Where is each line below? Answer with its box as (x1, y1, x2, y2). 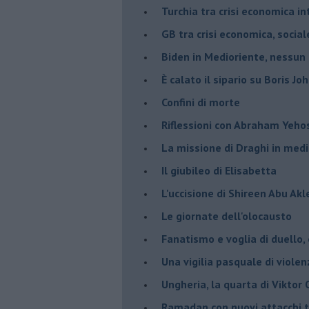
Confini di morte (161, 94, 240, 109)
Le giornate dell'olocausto (161, 208, 292, 223)
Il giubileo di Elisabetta (161, 163, 277, 177)
